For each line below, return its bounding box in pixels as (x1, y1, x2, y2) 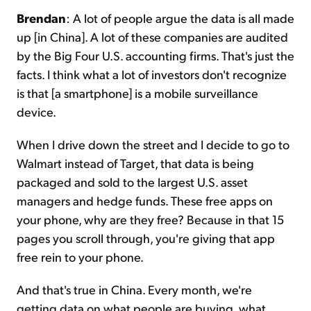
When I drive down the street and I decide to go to (17, 136, 289, 153)
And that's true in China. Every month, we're (17, 281, 252, 298)
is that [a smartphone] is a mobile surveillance (17, 85, 258, 101)
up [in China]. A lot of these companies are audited (17, 28, 288, 45)
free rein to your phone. (17, 249, 144, 265)
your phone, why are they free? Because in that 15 (17, 211, 284, 228)
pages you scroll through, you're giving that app (17, 230, 275, 246)
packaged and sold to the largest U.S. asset (17, 174, 248, 190)
